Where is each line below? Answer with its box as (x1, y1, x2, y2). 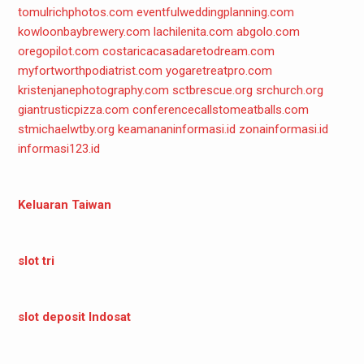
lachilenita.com (153, 24, 233, 39)
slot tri (17, 253, 54, 268)
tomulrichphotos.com (17, 4, 133, 19)
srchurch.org (255, 82, 323, 97)
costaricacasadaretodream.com (102, 43, 275, 58)
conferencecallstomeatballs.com (132, 102, 309, 117)
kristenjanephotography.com (17, 82, 169, 97)
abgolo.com (236, 24, 300, 39)
